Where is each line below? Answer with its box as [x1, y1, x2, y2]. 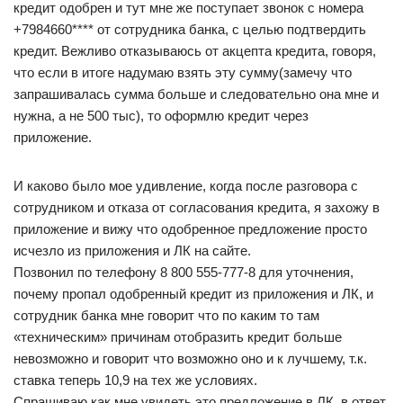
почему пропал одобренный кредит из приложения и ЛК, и [13, 285, 373, 301]
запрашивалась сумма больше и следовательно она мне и [13, 85, 379, 102]
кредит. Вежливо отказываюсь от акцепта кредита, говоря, [13, 42, 376, 58]
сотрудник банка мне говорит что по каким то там [13, 307, 319, 323]
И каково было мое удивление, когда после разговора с [13, 177, 358, 193]
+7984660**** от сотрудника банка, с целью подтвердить [13, 21, 366, 37]
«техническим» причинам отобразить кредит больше [13, 328, 342, 345]
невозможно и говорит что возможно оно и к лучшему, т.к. [13, 350, 367, 366]
